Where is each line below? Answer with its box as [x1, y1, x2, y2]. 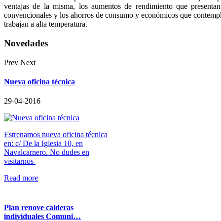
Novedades [4, 38, 48, 49]
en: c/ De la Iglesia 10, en [4, 139, 83, 148]
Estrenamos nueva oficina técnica [4, 130, 108, 139]
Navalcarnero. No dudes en [4, 148, 89, 157]
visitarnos [4, 157, 36, 166]
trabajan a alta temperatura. [4, 20, 87, 29]
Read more [4, 174, 38, 183]
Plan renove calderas [4, 203, 74, 212]
